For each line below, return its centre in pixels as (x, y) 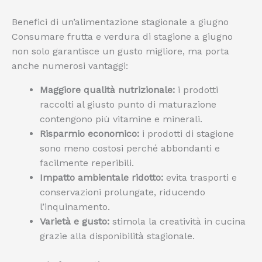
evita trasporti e (200, 178)
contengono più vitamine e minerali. (121, 119)
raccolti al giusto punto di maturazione (128, 105)
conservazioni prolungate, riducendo (123, 192)
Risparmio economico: (89, 134)
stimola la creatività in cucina (177, 222)
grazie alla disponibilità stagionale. (117, 236)
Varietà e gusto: (75, 222)
